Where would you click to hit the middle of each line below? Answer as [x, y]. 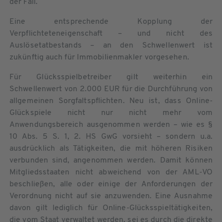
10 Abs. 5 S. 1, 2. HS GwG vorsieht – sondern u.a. [111, 137]
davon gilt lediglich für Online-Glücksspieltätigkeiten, [111, 208]
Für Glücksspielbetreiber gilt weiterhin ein [111, 77]
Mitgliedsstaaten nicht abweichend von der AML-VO [111, 172]
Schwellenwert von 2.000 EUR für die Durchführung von [111, 89]
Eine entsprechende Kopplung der [111, 22]
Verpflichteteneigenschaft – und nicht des [111, 33]
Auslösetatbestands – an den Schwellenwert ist [111, 45]
